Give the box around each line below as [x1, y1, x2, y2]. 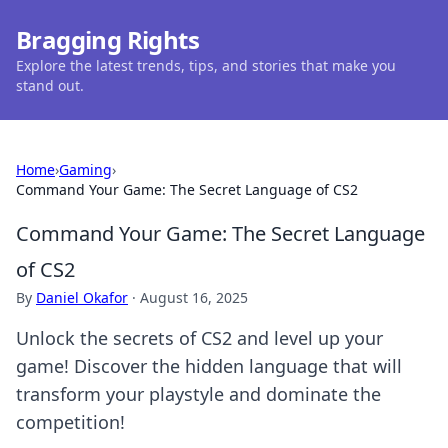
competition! [16, 410, 125, 434]
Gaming [59, 160, 112, 179]
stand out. [16, 76, 84, 95]
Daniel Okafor [36, 288, 128, 307]
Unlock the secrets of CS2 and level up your [16, 326, 383, 350]
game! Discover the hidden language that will [16, 354, 402, 378]
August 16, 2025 [140, 288, 248, 307]
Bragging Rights [16, 23, 199, 56]
